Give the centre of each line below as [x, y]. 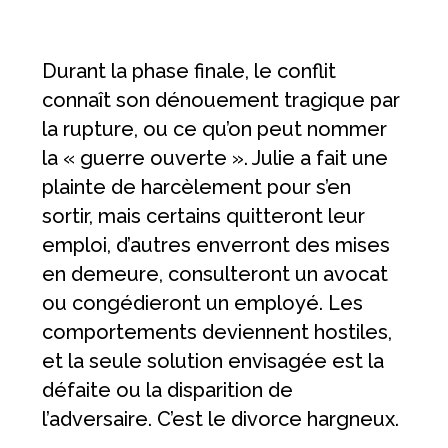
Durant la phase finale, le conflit [189, 71]
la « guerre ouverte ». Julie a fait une [215, 158]
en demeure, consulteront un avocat [215, 274]
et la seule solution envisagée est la [213, 361]
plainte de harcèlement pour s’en [197, 187]
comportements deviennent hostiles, [217, 332]
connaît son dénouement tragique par [221, 100]
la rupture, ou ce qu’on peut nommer [215, 129]
